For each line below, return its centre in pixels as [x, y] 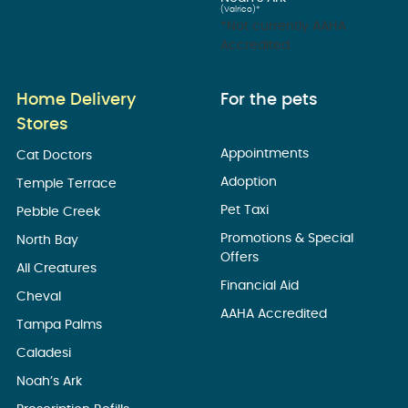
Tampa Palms [61, 326]
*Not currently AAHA [283, 27]
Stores [42, 125]
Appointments [266, 154]
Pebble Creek [60, 213]
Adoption [250, 183]
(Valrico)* [240, 10]
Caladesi [46, 354]
